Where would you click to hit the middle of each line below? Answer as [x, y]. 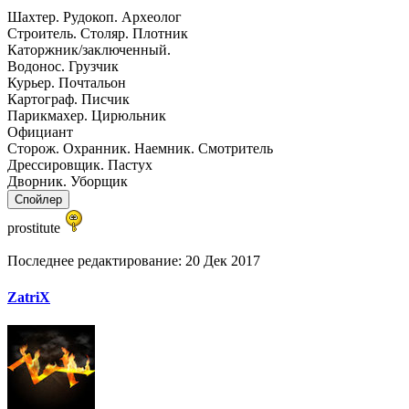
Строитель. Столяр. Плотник [98, 34]
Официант [40, 132]
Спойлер [38, 200]
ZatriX [29, 297]
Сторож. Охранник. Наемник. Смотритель [140, 149]
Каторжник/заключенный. [89, 50]
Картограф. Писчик [68, 100]
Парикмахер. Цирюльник [87, 116]
